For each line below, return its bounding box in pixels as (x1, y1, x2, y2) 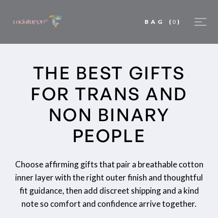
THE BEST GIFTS (33, 62, 185, 84)
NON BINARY (48, 104, 170, 126)
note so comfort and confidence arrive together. (21, 199, 197, 209)
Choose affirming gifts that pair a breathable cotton (15, 159, 203, 169)
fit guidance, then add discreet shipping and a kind (19, 185, 199, 196)
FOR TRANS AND (31, 83, 187, 105)
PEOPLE (72, 125, 146, 146)
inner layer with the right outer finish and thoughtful (15, 172, 203, 182)
